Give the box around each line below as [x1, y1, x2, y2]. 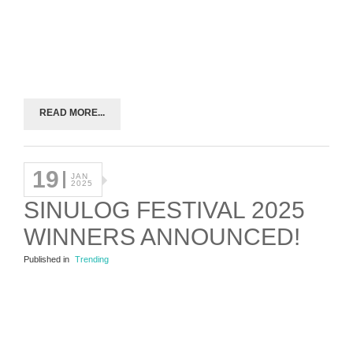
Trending [75, 254, 109, 264]
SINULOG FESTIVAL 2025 [24, 196, 305, 223]
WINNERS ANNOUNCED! [24, 223, 300, 250]
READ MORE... [39, 106, 105, 118]
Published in [24, 254, 69, 264]
